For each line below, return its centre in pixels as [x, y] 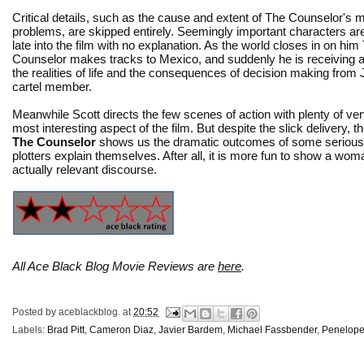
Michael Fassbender [272, 329]
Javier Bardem [191, 329]
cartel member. [52, 86]
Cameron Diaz [121, 329]
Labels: [30, 329]
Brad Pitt [66, 329]
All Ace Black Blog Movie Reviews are [115, 266]
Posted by [35, 312]
